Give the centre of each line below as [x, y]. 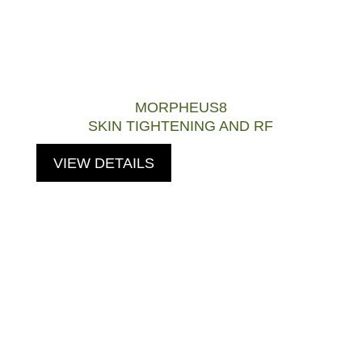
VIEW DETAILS [103, 163]
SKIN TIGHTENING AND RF [181, 126]
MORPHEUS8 [181, 108]
